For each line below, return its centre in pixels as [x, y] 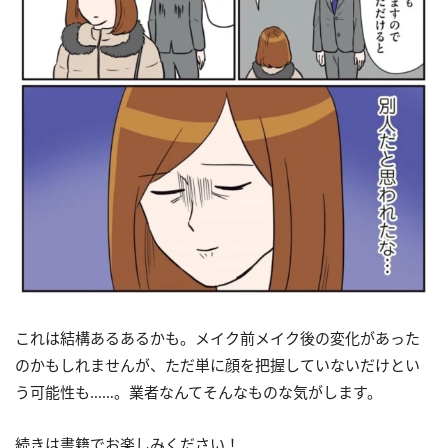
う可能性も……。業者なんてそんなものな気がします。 [198, 391]
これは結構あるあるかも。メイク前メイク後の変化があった [217, 337]
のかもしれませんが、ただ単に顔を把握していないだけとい [217, 364]
